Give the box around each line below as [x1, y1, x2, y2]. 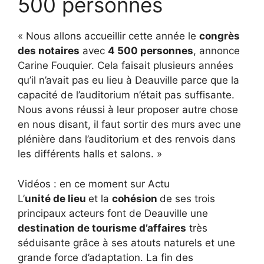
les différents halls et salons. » [18, 148, 165, 160]
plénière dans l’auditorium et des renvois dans [18, 133, 236, 146]
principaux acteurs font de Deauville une [18, 207, 208, 219]
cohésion [112, 192, 160, 204]
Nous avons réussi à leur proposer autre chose [18, 104, 238, 116]
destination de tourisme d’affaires [18, 222, 186, 234]
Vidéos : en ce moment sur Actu [18, 177, 170, 190]
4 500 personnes [108, 45, 193, 57]
